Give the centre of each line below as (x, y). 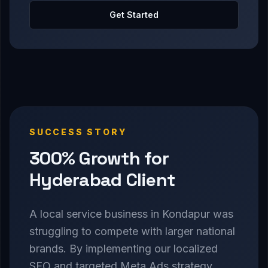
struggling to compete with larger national (132, 232)
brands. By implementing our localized (124, 249)
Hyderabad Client (102, 180)
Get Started (134, 15)
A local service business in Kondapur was (131, 214)
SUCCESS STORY (78, 132)
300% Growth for (99, 159)
